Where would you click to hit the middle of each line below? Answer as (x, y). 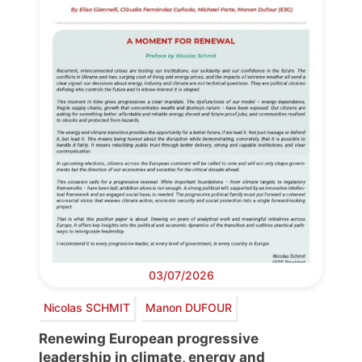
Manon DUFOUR (188, 307)
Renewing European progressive (149, 339)
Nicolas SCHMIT (86, 307)
